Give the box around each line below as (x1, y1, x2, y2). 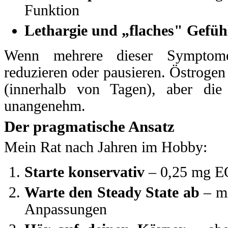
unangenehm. (4, 98, 85, 114)
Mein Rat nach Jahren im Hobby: (4, 139, 207, 156)
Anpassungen (24, 201, 107, 218)
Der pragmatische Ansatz (4, 118, 175, 135)
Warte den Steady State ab (24, 184, 199, 201)
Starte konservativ (24, 164, 145, 181)
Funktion (24, 2, 79, 19)
